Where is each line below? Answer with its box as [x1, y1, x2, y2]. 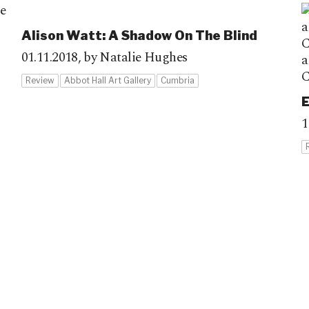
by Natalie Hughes [83, 48, 188, 68]
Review [25, 75, 54, 86]
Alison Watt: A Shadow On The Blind [21, 28, 257, 43]
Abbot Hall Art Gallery [63, 75, 151, 86]
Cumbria [160, 75, 195, 86]
